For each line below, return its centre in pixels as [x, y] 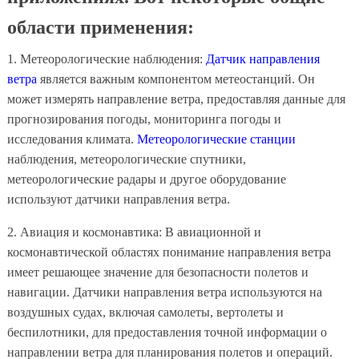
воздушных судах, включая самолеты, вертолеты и [145, 312]
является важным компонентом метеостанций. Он [175, 79]
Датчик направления [262, 58]
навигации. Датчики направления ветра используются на [164, 292]
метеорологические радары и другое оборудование [146, 179]
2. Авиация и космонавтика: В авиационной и [134, 232]
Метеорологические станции [216, 139]
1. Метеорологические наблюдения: [106, 58]
